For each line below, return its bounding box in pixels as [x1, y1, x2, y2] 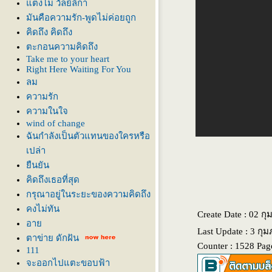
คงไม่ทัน [26, 204, 59, 214]
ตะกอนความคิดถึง [26, 42, 98, 52]
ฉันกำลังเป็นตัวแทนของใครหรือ [26, 131, 150, 141]
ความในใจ [26, 106, 68, 116]
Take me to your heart [26, 54, 109, 64]
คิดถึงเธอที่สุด [26, 175, 80, 185]
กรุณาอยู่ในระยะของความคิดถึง [26, 189, 151, 199]
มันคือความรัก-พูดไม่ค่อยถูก [26, 13, 136, 22]
